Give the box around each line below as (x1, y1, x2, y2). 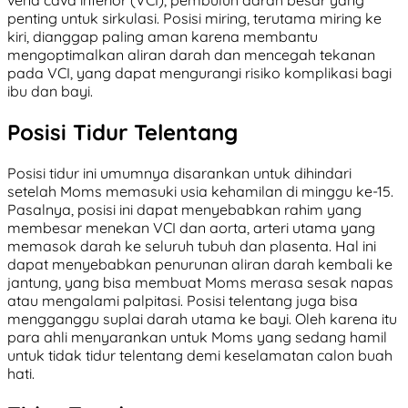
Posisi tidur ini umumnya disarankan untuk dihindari (7, 164, 352, 183)
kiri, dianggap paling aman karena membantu (7, 27, 318, 46)
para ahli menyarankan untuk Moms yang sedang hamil (7, 328, 387, 347)
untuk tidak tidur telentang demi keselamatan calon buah (7, 346, 393, 365)
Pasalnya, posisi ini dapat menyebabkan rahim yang (7, 200, 362, 219)
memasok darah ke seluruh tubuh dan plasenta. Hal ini (7, 237, 376, 256)
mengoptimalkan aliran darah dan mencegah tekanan (7, 46, 375, 65)
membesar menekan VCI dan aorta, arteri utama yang (7, 219, 375, 238)
